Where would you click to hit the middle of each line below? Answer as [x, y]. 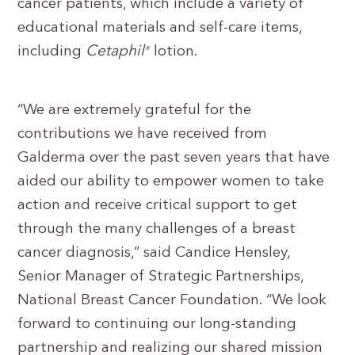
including [52, 52]
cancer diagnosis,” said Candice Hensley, [154, 253]
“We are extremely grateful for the [135, 111]
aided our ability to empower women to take [171, 182]
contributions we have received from [143, 134]
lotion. [174, 52]
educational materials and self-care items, [160, 28]
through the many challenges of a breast [157, 229]
